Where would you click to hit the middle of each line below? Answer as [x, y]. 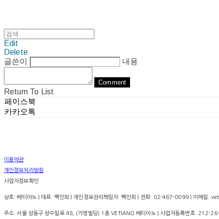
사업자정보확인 [21, 181]
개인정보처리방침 [24, 170]
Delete [16, 52]
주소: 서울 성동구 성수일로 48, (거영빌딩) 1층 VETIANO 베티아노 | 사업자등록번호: [101, 213]
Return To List [29, 91]
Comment [112, 82]
